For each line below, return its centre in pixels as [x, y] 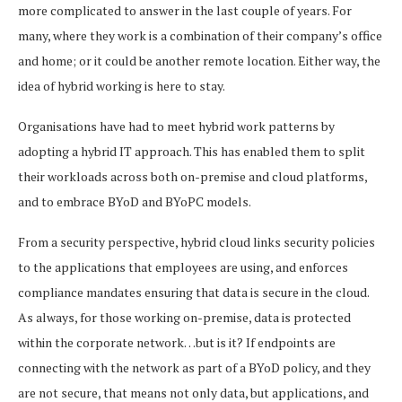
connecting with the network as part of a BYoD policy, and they [194, 367]
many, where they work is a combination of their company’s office [200, 35]
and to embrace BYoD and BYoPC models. [135, 201]
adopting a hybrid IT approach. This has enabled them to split [192, 151]
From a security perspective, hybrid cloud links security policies [197, 241]
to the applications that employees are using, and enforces [183, 267]
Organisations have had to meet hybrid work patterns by [176, 126]
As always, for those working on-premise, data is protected [184, 317]
